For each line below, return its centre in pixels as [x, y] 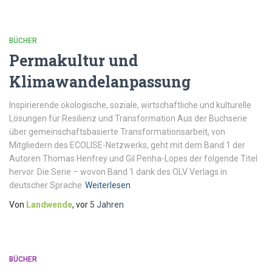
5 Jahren [107, 205]
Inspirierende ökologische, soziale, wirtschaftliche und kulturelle [130, 105]
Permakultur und [73, 60]
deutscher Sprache [46, 185]
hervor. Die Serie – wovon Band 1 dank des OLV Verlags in [118, 172]
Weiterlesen [108, 185]
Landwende [49, 205]
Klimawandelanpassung [100, 82]
